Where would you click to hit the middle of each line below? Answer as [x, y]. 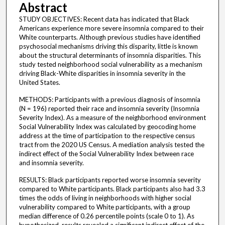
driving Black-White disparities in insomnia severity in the [102, 74]
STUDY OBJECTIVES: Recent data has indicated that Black [104, 19]
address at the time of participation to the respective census [107, 136]
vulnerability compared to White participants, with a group [104, 207]
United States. [39, 83]
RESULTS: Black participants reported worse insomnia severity [110, 180]
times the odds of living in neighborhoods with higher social [105, 198]
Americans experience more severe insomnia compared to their [111, 28]
